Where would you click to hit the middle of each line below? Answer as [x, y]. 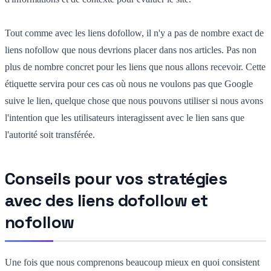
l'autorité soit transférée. [50, 134]
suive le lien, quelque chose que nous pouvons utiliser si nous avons [134, 100]
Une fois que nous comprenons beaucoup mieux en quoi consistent [132, 262]
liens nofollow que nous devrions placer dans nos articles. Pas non [131, 50]
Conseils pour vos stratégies [116, 178]
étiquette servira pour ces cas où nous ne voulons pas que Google [129, 83]
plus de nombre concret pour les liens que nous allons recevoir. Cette [135, 67]
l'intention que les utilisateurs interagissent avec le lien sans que [125, 117]
